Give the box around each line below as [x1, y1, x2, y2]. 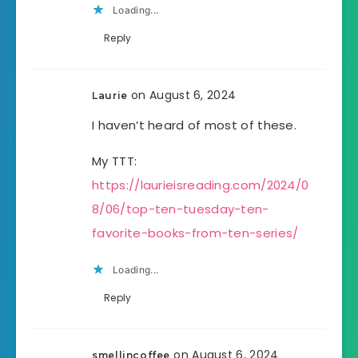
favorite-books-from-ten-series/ [92, 224, 299, 241]
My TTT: [92, 152, 137, 169]
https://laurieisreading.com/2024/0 [92, 176, 309, 193]
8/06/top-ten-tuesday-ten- [92, 200, 269, 217]
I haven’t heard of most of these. [92, 116, 297, 133]
